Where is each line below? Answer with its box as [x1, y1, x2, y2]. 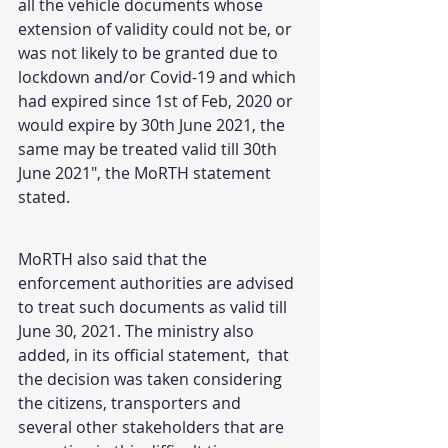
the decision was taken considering [18, 368, 286, 390]
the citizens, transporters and [18, 392, 245, 414]
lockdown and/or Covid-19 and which [18, 66, 300, 88]
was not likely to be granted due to [18, 42, 282, 64]
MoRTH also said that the [18, 248, 211, 270]
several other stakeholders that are [18, 416, 288, 438]
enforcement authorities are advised [18, 272, 298, 294]
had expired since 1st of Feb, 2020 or [18, 90, 297, 112]
